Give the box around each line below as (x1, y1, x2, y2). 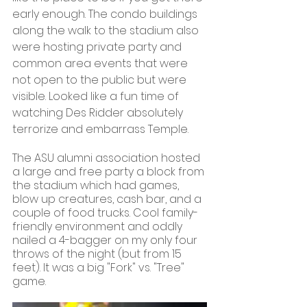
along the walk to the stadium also (12, 22, 201, 38)
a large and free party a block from (12, 163, 207, 180)
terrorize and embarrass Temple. (12, 121, 188, 137)
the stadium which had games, (12, 177, 182, 193)
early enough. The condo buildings (12, 5, 200, 22)
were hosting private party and (12, 38, 184, 55)
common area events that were (12, 55, 191, 71)
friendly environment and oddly (12, 218, 185, 234)
